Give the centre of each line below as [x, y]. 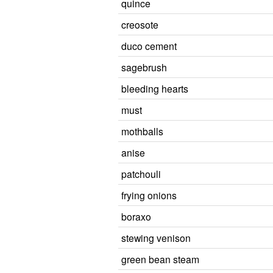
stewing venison [156, 238]
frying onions [149, 195]
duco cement [149, 46]
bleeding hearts [155, 88]
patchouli [141, 174]
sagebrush [144, 67]
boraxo [136, 216]
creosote [140, 24]
